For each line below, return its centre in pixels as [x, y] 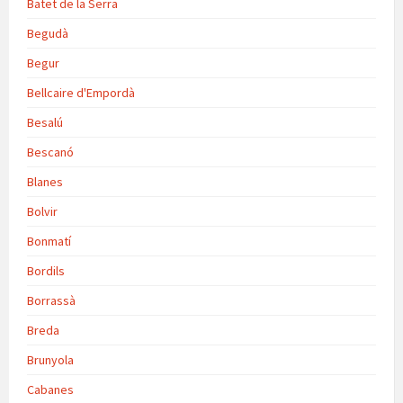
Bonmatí [49, 242]
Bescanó [50, 152]
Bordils [46, 271]
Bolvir [42, 212]
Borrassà [51, 301]
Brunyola [50, 360]
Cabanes [50, 390]
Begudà [48, 34]
